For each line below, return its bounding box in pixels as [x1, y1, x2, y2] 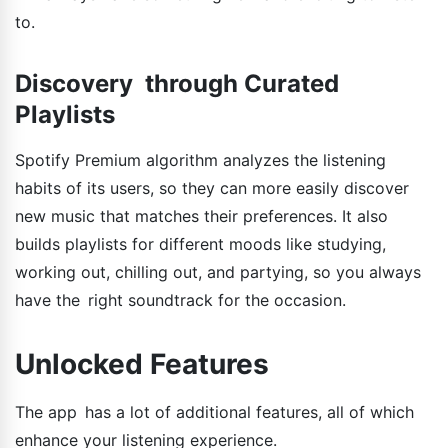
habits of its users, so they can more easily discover [15, 178, 417, 199]
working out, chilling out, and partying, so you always [15, 262, 421, 283]
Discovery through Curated [15, 69, 339, 99]
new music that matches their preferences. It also [15, 206, 388, 227]
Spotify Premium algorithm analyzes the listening [15, 150, 386, 171]
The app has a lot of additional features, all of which [15, 402, 414, 423]
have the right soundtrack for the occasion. [15, 290, 346, 311]
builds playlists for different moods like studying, [15, 234, 386, 255]
